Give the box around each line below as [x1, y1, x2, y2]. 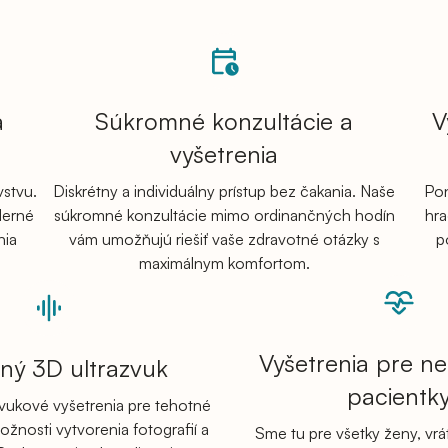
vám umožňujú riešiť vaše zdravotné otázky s [68, 229, 380, 249]
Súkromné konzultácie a [95, 106, 353, 136]
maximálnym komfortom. [138, 253, 310, 273]
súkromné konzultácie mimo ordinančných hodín [53, 205, 395, 225]
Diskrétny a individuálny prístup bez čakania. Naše [53, 181, 395, 201]
